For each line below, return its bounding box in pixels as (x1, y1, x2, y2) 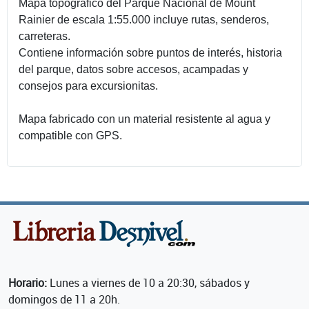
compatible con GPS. (19, 129, 122, 141)
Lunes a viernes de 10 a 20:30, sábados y (47, 275, 250, 290)
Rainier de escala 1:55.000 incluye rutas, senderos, (19, 13, 269, 26)
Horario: (8, 275, 47, 290)
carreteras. (19, 30, 70, 42)
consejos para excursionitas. (19, 79, 158, 92)
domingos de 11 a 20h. (8, 291, 120, 307)
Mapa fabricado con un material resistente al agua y (19, 112, 270, 125)
